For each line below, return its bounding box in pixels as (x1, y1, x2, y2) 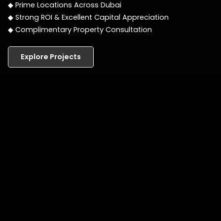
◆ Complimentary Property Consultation (8, 25, 152, 35)
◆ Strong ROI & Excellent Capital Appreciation (8, 12, 169, 22)
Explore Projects (21, 52, 81, 62)
